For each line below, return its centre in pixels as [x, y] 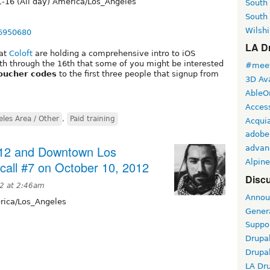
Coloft [21, 53]
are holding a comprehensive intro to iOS [114, 53]
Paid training [93, 118]
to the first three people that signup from [138, 74]
